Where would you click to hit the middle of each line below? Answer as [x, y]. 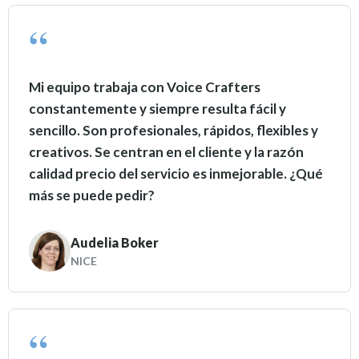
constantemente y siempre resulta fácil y [158, 109]
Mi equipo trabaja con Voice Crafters [145, 87]
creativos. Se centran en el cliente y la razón [167, 152]
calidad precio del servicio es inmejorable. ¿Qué [176, 174]
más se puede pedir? [92, 196]
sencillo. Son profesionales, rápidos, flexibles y [174, 131]
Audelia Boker [115, 242]
